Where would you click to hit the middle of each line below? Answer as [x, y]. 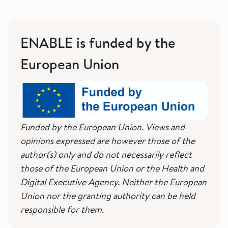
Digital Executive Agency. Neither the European [113, 182]
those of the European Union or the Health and [112, 168]
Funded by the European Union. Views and [103, 127]
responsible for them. [62, 209]
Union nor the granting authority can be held [108, 195]
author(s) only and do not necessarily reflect [106, 154]
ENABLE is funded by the [98, 42]
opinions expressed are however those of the [108, 140]
